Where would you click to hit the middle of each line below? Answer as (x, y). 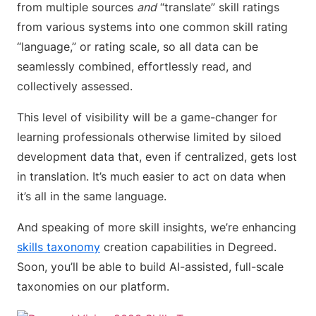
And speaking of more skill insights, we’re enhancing (157, 227)
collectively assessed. (75, 86)
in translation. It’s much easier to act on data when (151, 176)
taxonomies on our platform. (93, 286)
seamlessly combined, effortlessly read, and (134, 66)
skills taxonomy (59, 247)
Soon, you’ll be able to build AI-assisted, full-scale (150, 267)
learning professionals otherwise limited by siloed (149, 137)
